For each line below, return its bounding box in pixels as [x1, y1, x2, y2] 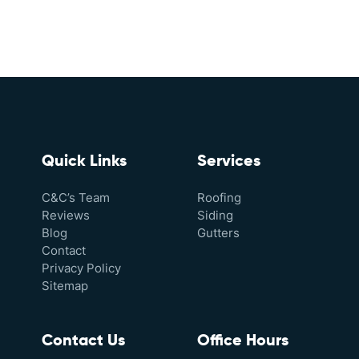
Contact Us [41, 333, 125, 349]
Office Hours [197, 333, 288, 349]
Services [197, 154, 260, 170]
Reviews [41, 208, 90, 223]
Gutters [197, 225, 240, 240]
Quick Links [41, 154, 127, 170]
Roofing [197, 190, 241, 205]
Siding [197, 208, 233, 223]
